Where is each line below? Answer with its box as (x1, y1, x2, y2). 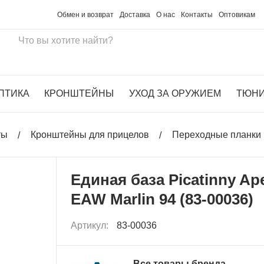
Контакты (181, 10, 213, 19)
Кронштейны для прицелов (31, 130, 149, 140)
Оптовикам (219, 10, 256, 19)
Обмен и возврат (57, 10, 114, 19)
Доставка (120, 10, 151, 19)
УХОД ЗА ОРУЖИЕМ (129, 88, 221, 98)
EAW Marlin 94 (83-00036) (71, 190, 254, 208)
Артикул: (71, 220, 111, 230)
